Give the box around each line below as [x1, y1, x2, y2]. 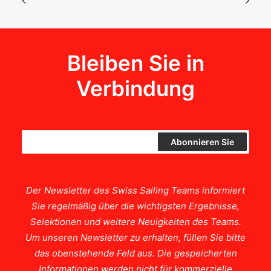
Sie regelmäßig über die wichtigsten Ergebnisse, [31, 200, 240, 212]
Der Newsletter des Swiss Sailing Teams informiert [26, 184, 245, 196]
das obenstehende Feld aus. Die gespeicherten [34, 247, 237, 259]
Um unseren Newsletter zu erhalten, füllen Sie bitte [25, 232, 246, 243]
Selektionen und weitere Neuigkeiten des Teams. [30, 216, 241, 227]
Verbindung [76, 76, 195, 101]
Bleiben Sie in [67, 50, 204, 76]
